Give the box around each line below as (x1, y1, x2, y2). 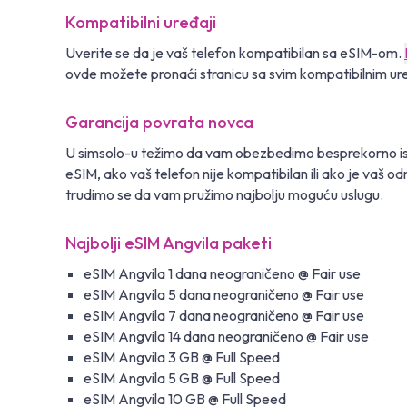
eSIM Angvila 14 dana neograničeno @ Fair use (84, 326, 369, 345)
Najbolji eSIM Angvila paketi (65, 232, 272, 253)
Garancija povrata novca (65, 111, 253, 133)
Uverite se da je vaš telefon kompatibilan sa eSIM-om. (65, 43, 404, 62)
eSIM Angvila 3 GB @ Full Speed (84, 347, 280, 366)
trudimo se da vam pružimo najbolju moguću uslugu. (65, 184, 383, 203)
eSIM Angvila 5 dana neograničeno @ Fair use (84, 284, 364, 303)
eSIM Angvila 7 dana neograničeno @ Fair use (84, 305, 364, 324)
